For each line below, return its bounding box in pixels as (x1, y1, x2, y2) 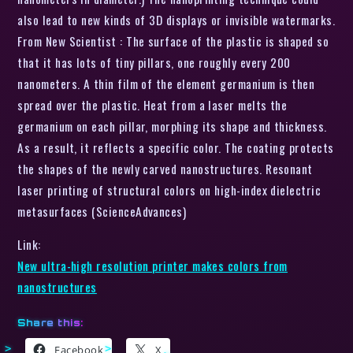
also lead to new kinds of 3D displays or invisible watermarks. (17, 10, 336, 28)
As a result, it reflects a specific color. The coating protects (17, 138, 334, 156)
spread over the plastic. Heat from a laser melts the (17, 95, 288, 113)
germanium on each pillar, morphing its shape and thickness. (17, 117, 327, 135)
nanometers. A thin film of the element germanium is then (17, 74, 315, 92)
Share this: (17, 316, 84, 329)
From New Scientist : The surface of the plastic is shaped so (17, 32, 329, 50)
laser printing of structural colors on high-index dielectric (17, 180, 321, 199)
